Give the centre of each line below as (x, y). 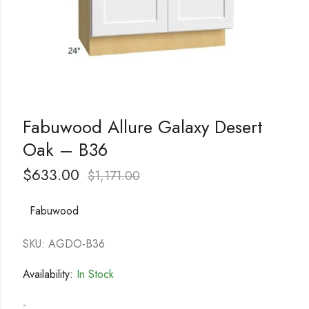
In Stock (93, 275)
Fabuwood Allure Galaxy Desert (142, 127)
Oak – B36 (65, 150)
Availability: (48, 275)
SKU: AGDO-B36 (63, 244)
